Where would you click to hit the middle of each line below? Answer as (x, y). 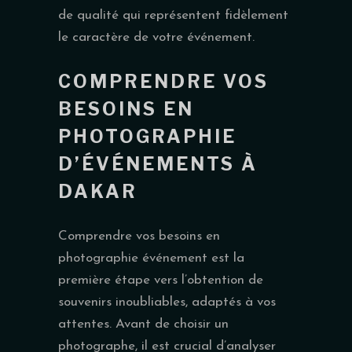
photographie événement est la (151, 258)
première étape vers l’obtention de (161, 280)
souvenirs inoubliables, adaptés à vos (167, 302)
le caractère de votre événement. (156, 37)
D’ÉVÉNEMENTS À (158, 164)
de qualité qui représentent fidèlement (173, 15)
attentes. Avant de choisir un (143, 324)
